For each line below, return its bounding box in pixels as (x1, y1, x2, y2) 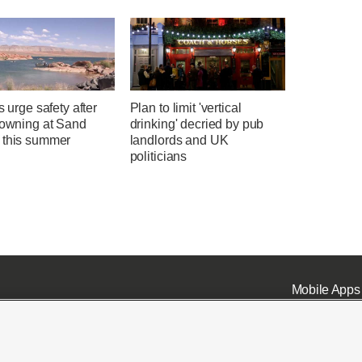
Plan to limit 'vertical (129, 101, 242, 116)
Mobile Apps (291, 282, 360, 297)
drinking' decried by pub (129, 117, 264, 132)
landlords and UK (129, 133, 229, 148)
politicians (129, 149, 187, 164)
